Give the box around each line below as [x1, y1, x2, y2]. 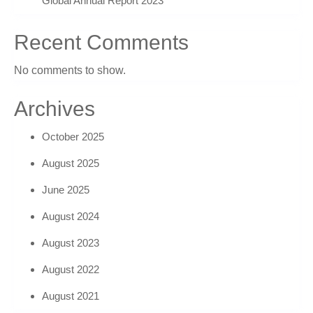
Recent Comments [14, 31, 189, 54]
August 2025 [42, 157, 99, 169]
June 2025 [42, 184, 89, 196]
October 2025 [42, 131, 104, 143]
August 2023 [42, 237, 99, 249]
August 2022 [42, 263, 99, 275]
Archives [14, 97, 95, 120]
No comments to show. [14, 64, 126, 76]
